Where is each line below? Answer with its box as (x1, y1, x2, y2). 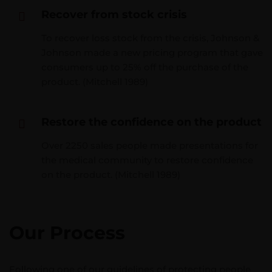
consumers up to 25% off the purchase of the (41, 61, 248, 73)
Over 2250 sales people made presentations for (41, 140, 258, 151)
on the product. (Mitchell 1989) (41, 169, 180, 180)
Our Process (9, 222, 125, 244)
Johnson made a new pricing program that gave (41, 47, 263, 58)
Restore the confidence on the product (41, 115, 262, 129)
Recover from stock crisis (41, 8, 187, 21)
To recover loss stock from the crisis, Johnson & (41, 32, 259, 44)
